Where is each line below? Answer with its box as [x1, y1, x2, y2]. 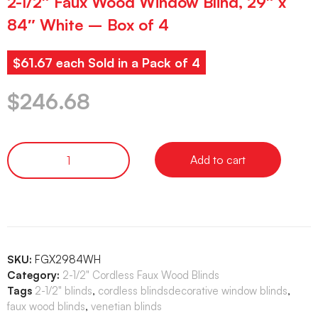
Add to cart [190, 152, 246, 167]
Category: [7, 268, 60, 282]
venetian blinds [91, 299, 162, 313]
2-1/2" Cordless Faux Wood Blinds [62, 268, 219, 282]
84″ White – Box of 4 [7, 15, 169, 35]
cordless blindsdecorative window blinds [98, 283, 287, 297]
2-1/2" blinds [35, 283, 92, 297]
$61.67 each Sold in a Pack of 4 [13, 55, 200, 71]
